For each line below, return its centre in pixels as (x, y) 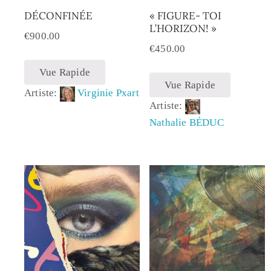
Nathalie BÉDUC (186, 123)
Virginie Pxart (108, 93)
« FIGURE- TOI (185, 15)
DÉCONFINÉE (58, 15)
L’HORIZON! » (183, 28)
